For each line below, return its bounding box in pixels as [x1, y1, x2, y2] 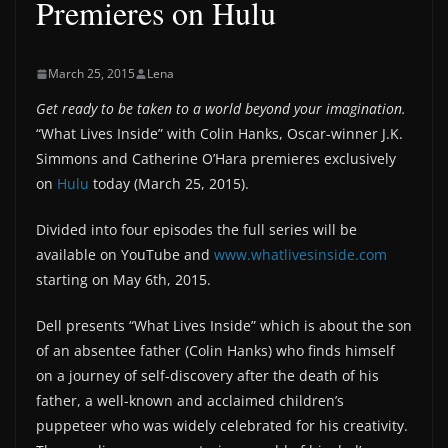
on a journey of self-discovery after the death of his [36, 366, 379, 385]
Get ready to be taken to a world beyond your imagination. [36, 99, 406, 118]
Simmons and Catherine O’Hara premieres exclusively [36, 149, 396, 168]
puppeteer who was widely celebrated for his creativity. [36, 416, 408, 435]
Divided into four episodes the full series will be [36, 220, 357, 239]
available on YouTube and [36, 245, 214, 264]
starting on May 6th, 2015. [36, 270, 211, 289]
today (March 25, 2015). [89, 174, 249, 193]
